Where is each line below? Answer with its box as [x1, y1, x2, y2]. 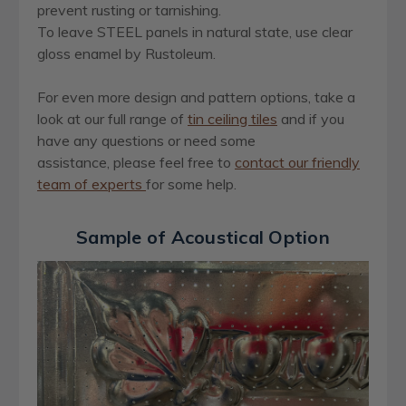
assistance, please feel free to [37, 153, 235, 172]
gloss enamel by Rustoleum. [37, 44, 216, 63]
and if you [277, 110, 344, 129]
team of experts [37, 175, 146, 194]
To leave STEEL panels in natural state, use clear [37, 23, 353, 42]
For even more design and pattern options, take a [37, 88, 355, 107]
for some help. [146, 175, 237, 194]
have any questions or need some [37, 131, 256, 150]
